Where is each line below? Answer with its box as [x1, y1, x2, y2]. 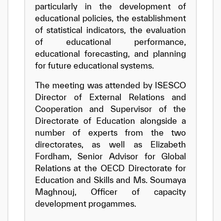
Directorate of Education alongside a [35, 116, 186, 125]
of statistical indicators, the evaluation [35, 25, 186, 35]
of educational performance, [35, 37, 186, 46]
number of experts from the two [35, 128, 186, 137]
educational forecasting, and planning [35, 49, 186, 58]
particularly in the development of [35, 1, 186, 11]
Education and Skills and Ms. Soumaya [35, 175, 186, 184]
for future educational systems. [35, 61, 154, 70]
